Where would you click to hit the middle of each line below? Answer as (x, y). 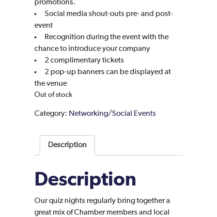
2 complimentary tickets (84, 61)
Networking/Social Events (112, 114)
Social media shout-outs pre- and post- (109, 14)
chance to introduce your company (92, 49)
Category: (52, 114)
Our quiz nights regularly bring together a (102, 201)
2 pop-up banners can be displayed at (108, 72)
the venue (51, 84)
